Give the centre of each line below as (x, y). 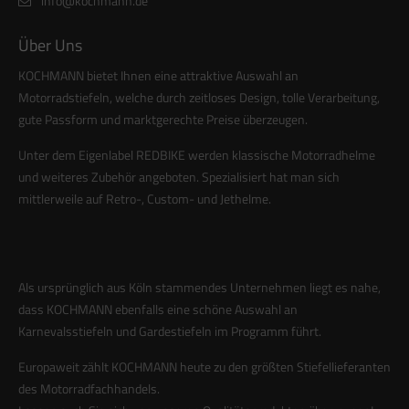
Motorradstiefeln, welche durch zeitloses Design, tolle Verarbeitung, (199, 97)
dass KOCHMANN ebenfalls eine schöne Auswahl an (158, 309)
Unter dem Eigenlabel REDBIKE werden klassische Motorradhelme (197, 154)
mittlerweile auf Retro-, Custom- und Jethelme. (145, 198)
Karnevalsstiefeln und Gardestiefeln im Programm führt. (171, 330)
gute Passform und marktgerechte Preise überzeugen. (163, 119)
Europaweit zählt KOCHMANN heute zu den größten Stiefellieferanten (204, 366)
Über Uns (50, 45)
